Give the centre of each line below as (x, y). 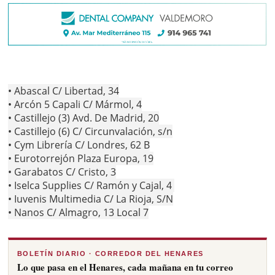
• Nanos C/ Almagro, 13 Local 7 (79, 212)
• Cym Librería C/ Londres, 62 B (79, 145)
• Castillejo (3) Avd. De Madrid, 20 (84, 118)
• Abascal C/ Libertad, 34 (64, 91)
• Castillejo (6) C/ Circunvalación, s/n (91, 131)
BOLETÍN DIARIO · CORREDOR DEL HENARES (110, 253)
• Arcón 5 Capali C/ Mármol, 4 (75, 104)
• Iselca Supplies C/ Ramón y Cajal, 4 (91, 185)
